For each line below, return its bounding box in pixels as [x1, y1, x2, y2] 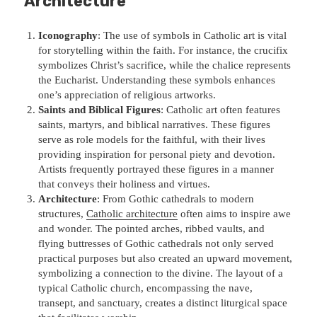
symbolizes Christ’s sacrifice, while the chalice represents [38, 59, 292, 71]
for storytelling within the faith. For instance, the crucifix [38, 44, 289, 56]
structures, [38, 207, 87, 219]
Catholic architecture [86, 207, 178, 219]
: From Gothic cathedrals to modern [97, 192, 255, 204]
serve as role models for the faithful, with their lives [38, 133, 266, 145]
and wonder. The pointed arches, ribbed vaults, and [38, 222, 265, 234]
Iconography [38, 29, 98, 41]
